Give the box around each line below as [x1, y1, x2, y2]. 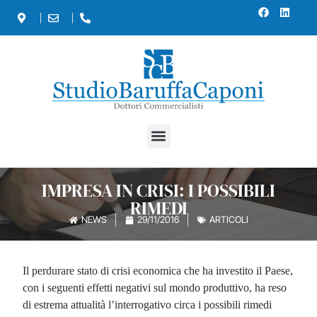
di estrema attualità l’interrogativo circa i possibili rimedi [23, 298, 272, 311]
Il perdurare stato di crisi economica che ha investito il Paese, [23, 264, 294, 277]
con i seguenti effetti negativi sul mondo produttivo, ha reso [23, 281, 287, 294]
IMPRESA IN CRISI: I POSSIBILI [42, 178, 275, 203]
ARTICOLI [209, 214, 248, 226]
